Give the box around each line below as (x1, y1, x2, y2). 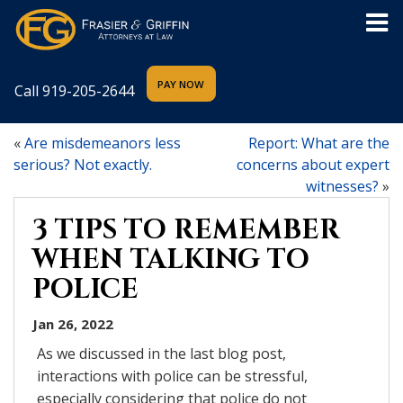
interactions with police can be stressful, (37, 365, 308, 386)
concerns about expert (237, 154, 390, 175)
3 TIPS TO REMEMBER (32, 211, 340, 248)
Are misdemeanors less (24, 132, 181, 153)
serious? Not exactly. (13, 154, 152, 175)
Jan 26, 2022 (32, 314, 113, 333)
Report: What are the (248, 132, 390, 153)
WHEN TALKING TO (32, 241, 309, 278)
